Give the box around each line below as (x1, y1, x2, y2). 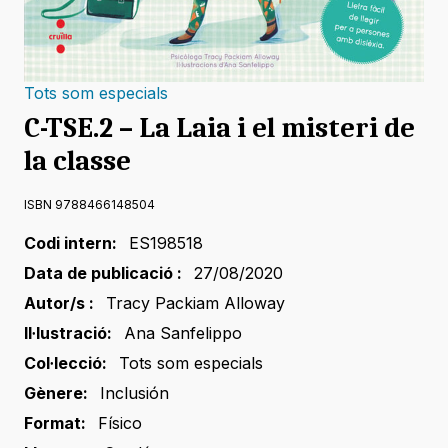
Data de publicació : (24, 263, 182, 284)
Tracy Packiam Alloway (106, 293, 285, 314)
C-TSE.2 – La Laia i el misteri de (24, 112, 415, 145)
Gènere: (24, 383, 88, 404)
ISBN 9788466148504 (24, 197, 155, 213)
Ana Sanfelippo (124, 323, 242, 344)
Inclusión (100, 383, 169, 404)
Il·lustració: (24, 323, 112, 344)
